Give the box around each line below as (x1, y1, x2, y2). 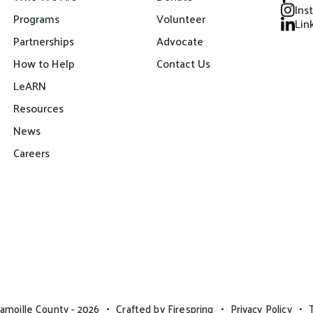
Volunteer (156, 8, 206, 29)
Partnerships (13, 30, 75, 51)
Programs (13, 8, 60, 29)
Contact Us (156, 52, 211, 73)
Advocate (156, 30, 204, 51)
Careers (13, 142, 50, 163)
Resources (13, 97, 64, 118)
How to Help (13, 52, 75, 73)
